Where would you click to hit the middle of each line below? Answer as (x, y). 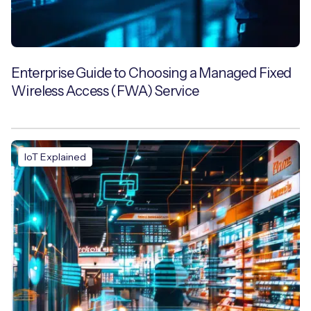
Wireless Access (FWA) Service (105, 91)
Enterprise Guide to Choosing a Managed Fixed (151, 73)
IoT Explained (55, 157)
